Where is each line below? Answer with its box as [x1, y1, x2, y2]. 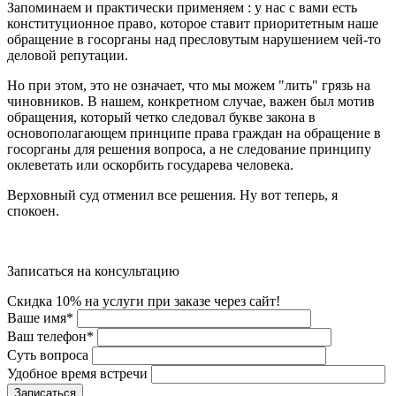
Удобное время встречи [7, 365, 148, 381]
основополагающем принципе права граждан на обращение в [7, 125, 381, 141]
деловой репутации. [7, 47, 128, 63]
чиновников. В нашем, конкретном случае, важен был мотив [7, 93, 375, 109]
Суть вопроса [7, 346, 88, 362]
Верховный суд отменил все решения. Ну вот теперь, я [7, 187, 338, 202]
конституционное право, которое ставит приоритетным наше [7, 15, 378, 31]
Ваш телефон [7, 328, 87, 344]
